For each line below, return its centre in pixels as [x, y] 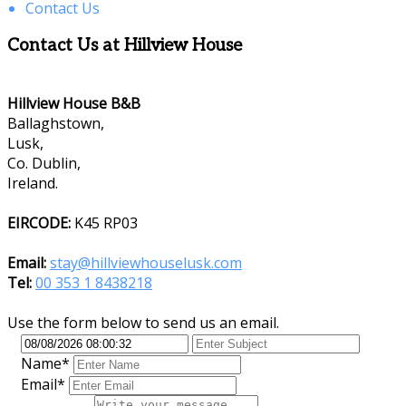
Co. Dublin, [44, 163]
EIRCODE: [39, 222]
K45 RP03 [104, 222]
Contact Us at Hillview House [125, 45]
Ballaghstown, [56, 123]
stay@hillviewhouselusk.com [146, 262]
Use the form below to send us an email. [143, 322]
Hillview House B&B [74, 103]
